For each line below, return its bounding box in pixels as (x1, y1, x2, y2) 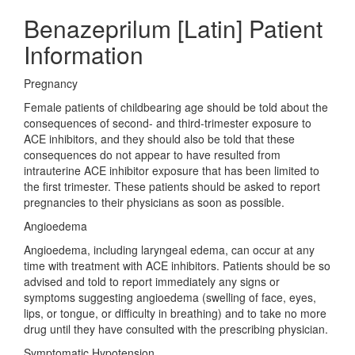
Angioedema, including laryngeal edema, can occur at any (24, 242, 315, 258)
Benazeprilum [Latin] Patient (24, 11, 323, 45)
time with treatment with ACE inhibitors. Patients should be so (24, 258, 330, 273)
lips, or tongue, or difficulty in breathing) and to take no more (24, 305, 326, 321)
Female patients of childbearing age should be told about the (24, 99, 328, 115)
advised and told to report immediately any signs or (24, 273, 280, 289)
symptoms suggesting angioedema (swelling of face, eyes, (24, 289, 316, 305)
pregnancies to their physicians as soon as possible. (24, 194, 284, 210)
